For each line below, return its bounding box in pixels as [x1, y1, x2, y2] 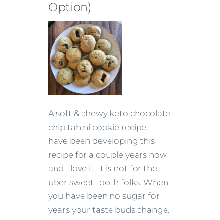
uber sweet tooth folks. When [48, 177, 168, 187]
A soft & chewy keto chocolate [48, 108, 170, 118]
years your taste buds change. [48, 204, 169, 215]
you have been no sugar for [48, 191, 160, 201]
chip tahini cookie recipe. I [48, 122, 152, 132]
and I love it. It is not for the [48, 163, 157, 173]
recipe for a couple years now [48, 149, 167, 160]
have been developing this [48, 136, 155, 146]
